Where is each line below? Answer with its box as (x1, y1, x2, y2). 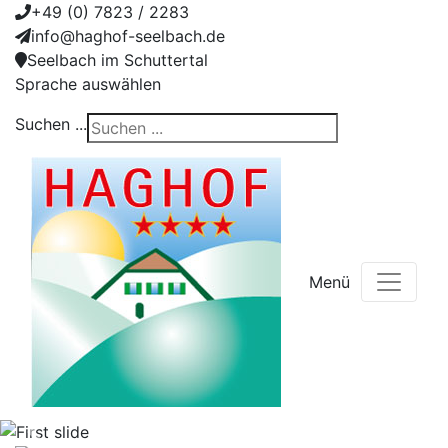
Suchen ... (15, 114, 87, 134)
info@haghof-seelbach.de (31, 26, 225, 46)
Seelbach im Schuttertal (27, 50, 208, 70)
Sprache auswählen (15, 74, 161, 94)
